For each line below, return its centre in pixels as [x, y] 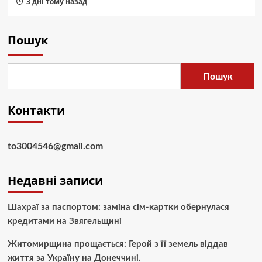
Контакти [36, 111]
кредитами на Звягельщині [64, 222]
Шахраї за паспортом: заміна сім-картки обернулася [118, 208]
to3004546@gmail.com [55, 146]
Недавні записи [55, 181]
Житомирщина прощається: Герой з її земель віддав [118, 244]
